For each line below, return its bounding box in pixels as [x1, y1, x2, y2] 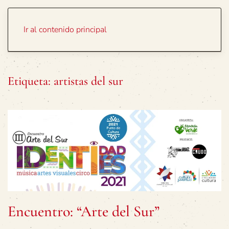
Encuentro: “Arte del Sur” [8, 202, 159, 221]
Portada [160, 20, 189, 31]
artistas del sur [54, 74, 123, 88]
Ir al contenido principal [24, 24, 107, 35]
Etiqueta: [8, 74, 54, 88]
